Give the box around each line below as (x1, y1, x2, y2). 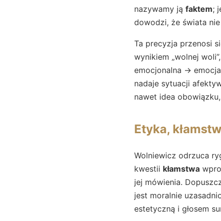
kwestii (134, 163, 163, 174)
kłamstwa (163, 163, 200, 174)
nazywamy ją (134, 3, 185, 14)
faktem (185, 3, 213, 14)
